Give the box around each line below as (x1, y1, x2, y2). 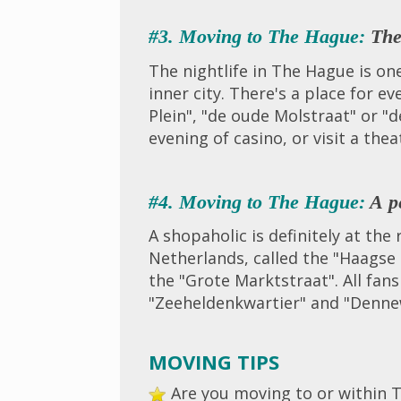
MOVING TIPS (149, 348, 280, 376)
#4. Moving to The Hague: (149, 190, 366, 213)
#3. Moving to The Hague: (149, 25, 366, 48)
